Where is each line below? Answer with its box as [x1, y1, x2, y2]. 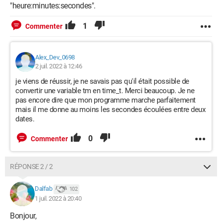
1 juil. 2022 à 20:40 [35, 195, 81, 202]
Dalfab [35, 185, 52, 193]
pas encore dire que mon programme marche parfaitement [15, 96, 196, 105]
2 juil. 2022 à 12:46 [35, 62, 82, 70]
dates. [15, 114, 34, 123]
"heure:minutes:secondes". [10, 1, 96, 10]
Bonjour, [10, 211, 36, 221]
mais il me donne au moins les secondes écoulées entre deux [15, 105, 205, 114]
